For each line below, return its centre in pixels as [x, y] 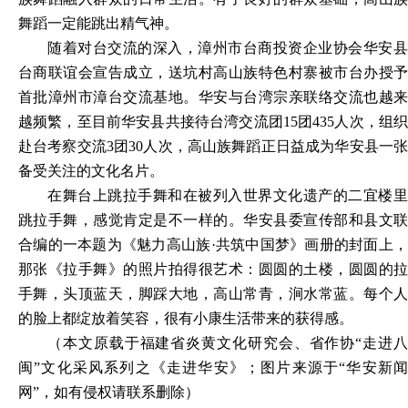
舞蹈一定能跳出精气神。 [98, 23]
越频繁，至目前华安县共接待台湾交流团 [151, 121]
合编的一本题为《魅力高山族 [115, 244]
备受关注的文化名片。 [91, 170]
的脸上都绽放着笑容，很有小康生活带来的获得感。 [186, 318]
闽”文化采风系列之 [85, 367]
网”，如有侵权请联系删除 [102, 392]
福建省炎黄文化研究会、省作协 [248, 342]
